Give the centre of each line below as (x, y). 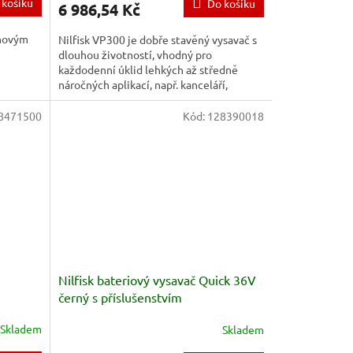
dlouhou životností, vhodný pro (135, 54)
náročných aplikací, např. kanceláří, (143, 84)
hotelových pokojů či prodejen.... (138, 99)
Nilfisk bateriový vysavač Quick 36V (157, 280)
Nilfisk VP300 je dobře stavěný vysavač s (157, 39)
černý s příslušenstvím (120, 297)
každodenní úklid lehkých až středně (148, 69)
